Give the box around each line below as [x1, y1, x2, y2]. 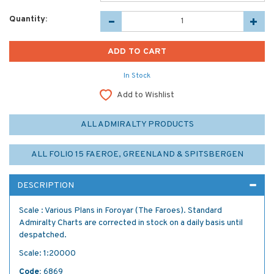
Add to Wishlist [117, 89, 174, 100]
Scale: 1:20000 [19, 248, 76, 259]
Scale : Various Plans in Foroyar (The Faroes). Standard [19, 205, 222, 216]
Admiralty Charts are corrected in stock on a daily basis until [19, 217, 243, 228]
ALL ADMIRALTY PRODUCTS [80, 119, 194, 130]
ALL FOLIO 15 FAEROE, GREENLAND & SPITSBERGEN [31, 149, 243, 160]
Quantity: [9, 13, 47, 24]
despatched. [19, 229, 67, 240]
